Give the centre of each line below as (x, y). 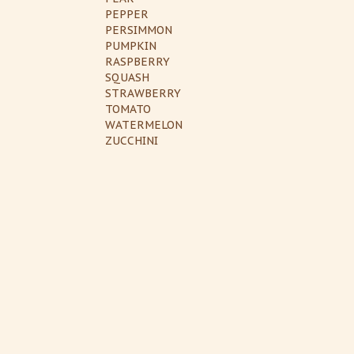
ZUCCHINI (131, 140)
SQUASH (127, 77)
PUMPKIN (130, 45)
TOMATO (128, 109)
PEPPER (126, 14)
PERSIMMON (138, 30)
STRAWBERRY (143, 93)
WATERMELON (143, 124)
